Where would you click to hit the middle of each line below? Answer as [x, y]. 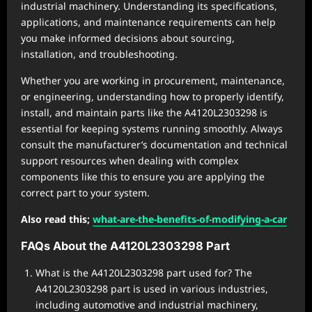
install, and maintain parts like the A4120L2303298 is [144, 112]
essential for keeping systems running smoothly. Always [152, 128]
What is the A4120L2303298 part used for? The [144, 273]
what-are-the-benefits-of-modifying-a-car [190, 219]
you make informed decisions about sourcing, [128, 38]
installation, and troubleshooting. [99, 54]
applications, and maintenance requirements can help [148, 22]
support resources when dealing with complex [130, 161]
